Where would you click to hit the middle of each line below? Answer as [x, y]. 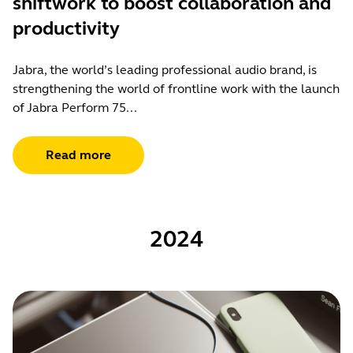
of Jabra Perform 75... [75, 107]
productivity [66, 28]
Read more [78, 154]
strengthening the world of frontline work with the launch [176, 88]
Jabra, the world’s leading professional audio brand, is [165, 69]
